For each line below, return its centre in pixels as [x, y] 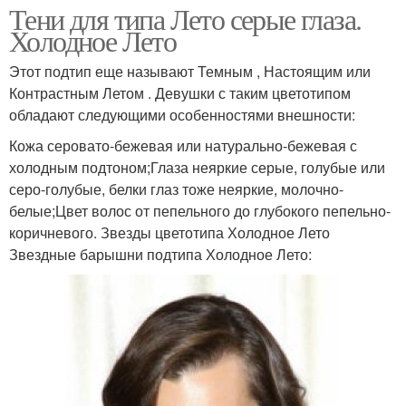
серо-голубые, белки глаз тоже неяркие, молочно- [176, 188]
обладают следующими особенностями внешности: [182, 114]
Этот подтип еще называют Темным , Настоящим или [190, 71]
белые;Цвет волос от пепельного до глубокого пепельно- [200, 210]
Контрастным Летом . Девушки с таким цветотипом [180, 92]
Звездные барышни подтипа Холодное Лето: [160, 254]
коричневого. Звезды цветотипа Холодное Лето [169, 232]
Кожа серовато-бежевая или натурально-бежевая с [183, 145]
